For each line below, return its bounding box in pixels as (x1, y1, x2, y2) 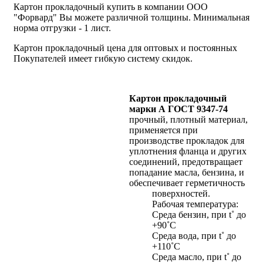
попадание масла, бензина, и (129, 167, 244, 177)
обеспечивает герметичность (129, 177, 245, 188)
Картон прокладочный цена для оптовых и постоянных (14, 42, 237, 53)
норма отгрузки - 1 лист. (14, 22, 111, 33)
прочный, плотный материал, (129, 114, 248, 124)
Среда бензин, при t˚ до (152, 209, 246, 220)
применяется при (129, 124, 198, 135)
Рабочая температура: (152, 198, 238, 209)
